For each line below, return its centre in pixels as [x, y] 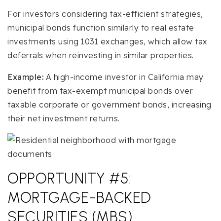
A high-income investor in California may [124, 77]
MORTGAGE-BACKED [79, 198]
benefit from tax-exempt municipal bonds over [100, 91]
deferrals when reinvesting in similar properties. [101, 55]
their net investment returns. [64, 119]
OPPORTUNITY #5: [69, 179]
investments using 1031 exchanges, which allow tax [108, 42]
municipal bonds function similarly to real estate [101, 28]
